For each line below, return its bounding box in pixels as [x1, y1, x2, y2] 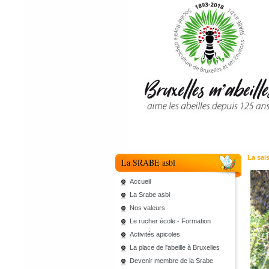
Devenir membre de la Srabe [130, 257, 213, 264]
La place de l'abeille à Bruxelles [130, 244, 220, 251]
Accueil [130, 178, 151, 185]
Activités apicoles [130, 231, 180, 238]
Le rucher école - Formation [130, 217, 211, 225]
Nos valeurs [130, 204, 165, 211]
